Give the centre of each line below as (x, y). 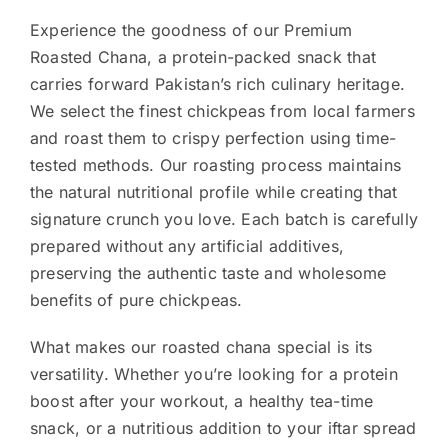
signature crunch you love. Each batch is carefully (223, 218)
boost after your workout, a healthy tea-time (201, 400)
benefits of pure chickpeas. (136, 299)
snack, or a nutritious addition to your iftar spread (223, 427)
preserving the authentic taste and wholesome (208, 272)
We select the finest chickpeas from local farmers (222, 110)
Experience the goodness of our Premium (191, 29)
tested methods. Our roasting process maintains (215, 164)
